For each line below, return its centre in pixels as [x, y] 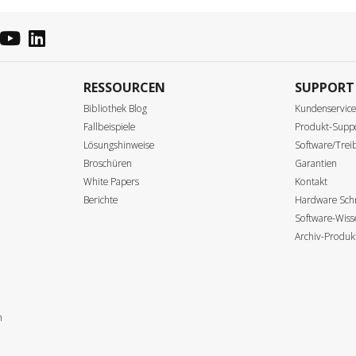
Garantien [316, 163]
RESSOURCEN [124, 87]
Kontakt [311, 181]
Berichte [100, 199]
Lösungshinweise [118, 145]
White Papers [111, 181]
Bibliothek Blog [115, 108]
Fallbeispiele [109, 126]
